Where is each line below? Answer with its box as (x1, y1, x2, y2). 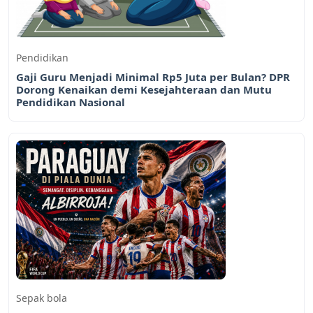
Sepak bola (16, 291, 67, 305)
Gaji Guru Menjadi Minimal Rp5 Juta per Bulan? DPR (16, 70, 290, 85)
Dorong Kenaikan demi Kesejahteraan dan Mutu (16, 82, 272, 97)
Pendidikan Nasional (16, 95, 125, 110)
